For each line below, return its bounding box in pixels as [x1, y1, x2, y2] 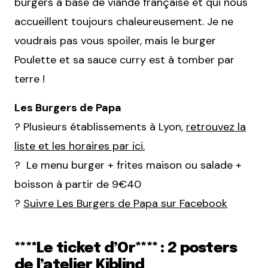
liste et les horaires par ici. [14, 139, 145, 154]
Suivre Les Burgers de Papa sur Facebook [23, 196, 227, 211]
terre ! [14, 72, 45, 87]
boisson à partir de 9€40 [14, 177, 141, 192]
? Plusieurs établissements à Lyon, [14, 120, 186, 135]
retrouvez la [186, 120, 246, 135]
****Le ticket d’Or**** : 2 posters [14, 241, 237, 257]
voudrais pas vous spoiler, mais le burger [14, 33, 216, 48]
